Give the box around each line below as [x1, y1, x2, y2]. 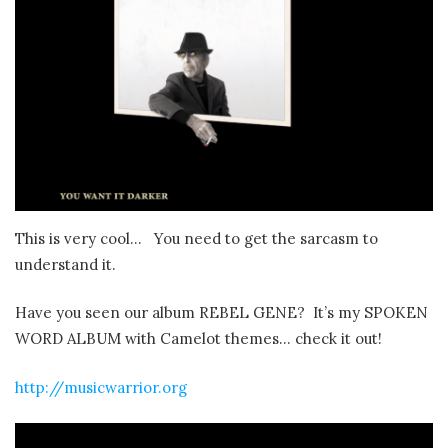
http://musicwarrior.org [15, 377, 187, 397]
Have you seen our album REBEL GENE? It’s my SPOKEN [15, 303, 428, 323]
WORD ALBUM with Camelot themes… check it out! [15, 329, 382, 349]
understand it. [15, 254, 116, 274]
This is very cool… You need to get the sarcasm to [15, 228, 378, 248]
